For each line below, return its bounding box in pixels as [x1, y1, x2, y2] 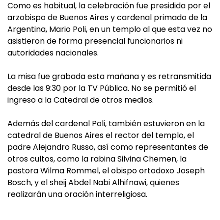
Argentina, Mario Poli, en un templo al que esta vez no [7, 24, 212, 35]
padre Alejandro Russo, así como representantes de [7, 141, 208, 153]
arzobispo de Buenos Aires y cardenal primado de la [7, 12, 207, 24]
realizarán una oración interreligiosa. [7, 189, 147, 200]
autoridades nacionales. [7, 47, 99, 59]
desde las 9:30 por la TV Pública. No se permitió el [7, 82, 196, 94]
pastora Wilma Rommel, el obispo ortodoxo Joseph [7, 165, 205, 177]
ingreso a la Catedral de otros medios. [7, 94, 154, 106]
